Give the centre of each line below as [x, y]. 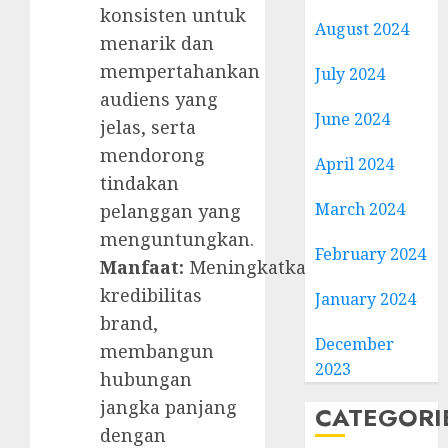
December [355, 344]
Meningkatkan [251, 267]
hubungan [146, 379]
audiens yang [159, 99]
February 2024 [371, 254]
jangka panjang [168, 407]
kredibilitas [151, 295]
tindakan [139, 183]
